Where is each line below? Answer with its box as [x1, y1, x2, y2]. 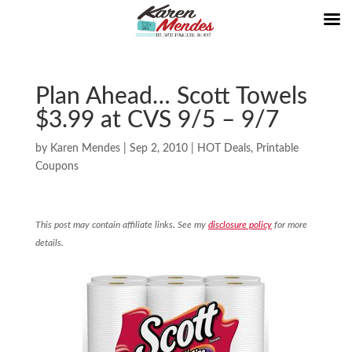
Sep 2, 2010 [129, 143, 188, 154]
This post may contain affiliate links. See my [35, 220, 208, 229]
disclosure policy [207, 220, 272, 229]
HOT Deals [196, 143, 251, 154]
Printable [255, 143, 299, 154]
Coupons [35, 161, 79, 172]
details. [35, 238, 64, 247]
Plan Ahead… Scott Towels [35, 85, 307, 108]
